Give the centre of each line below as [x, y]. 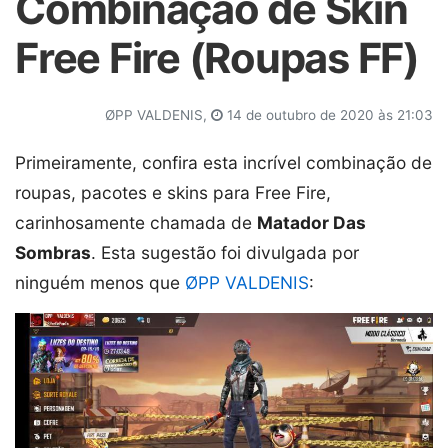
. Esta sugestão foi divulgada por [225, 252]
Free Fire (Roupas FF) [217, 58]
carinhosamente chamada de [136, 222]
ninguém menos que [100, 282]
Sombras [53, 252]
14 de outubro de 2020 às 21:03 [328, 115]
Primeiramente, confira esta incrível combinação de [223, 162]
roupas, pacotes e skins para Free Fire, [173, 192]
